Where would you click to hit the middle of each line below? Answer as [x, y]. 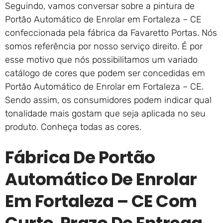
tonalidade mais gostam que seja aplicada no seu [105, 114]
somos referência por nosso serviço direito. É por [104, 47]
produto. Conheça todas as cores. [73, 127]
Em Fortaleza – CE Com [101, 201]
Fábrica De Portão [80, 158]
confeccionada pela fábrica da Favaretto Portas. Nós [111, 33]
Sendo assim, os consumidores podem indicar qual [108, 100]
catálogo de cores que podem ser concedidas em [105, 73]
